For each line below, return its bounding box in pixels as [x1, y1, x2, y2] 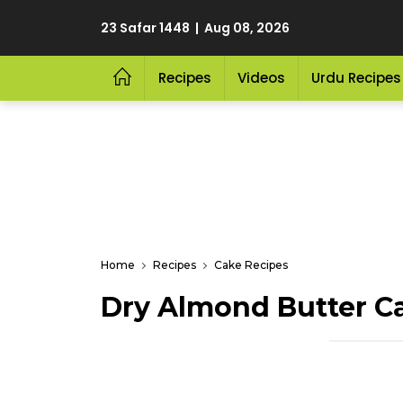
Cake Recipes [214, 258, 288, 272]
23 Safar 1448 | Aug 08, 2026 [101, 19, 290, 37]
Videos [237, 68, 285, 87]
